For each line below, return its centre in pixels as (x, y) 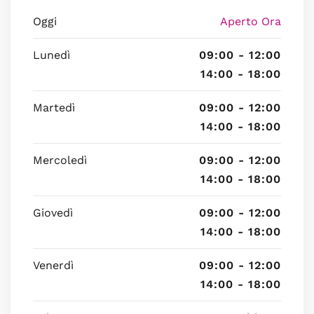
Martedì (54, 108)
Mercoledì (60, 160)
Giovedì (53, 213)
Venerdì (53, 265)
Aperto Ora (251, 21)
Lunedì (52, 55)
